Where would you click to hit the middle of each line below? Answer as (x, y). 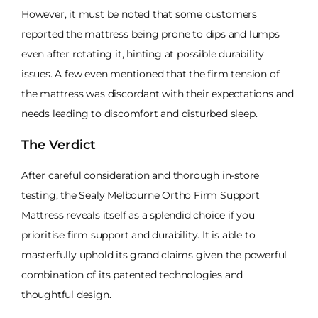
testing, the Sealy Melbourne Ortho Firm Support (141, 195)
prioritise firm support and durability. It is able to (138, 235)
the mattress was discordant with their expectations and (158, 94)
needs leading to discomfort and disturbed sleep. (139, 114)
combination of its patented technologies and (132, 274)
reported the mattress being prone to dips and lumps (150, 34)
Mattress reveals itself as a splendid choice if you (138, 215)
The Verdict (59, 145)
